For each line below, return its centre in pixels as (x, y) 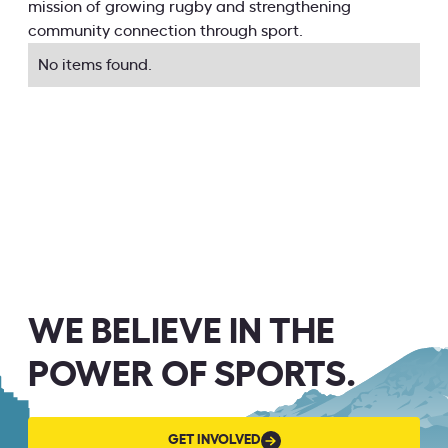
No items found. (95, 65)
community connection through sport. (165, 31)
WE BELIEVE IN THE (181, 332)
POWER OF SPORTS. (192, 375)
